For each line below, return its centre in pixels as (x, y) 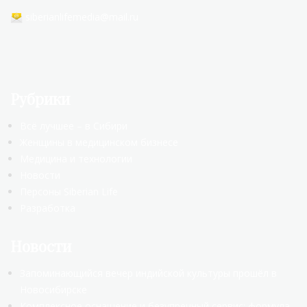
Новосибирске (53, 290)
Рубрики (40, 99)
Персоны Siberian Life (69, 192)
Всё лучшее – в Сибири (74, 126)
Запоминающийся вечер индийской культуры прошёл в (148, 273)
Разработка (48, 208)
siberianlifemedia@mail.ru (82, 17)
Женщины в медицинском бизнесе (99, 142)
